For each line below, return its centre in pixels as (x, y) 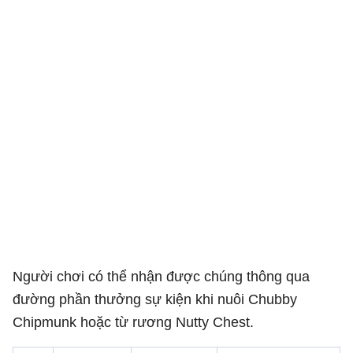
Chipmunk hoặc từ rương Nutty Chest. (133, 322)
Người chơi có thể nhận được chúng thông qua (161, 276)
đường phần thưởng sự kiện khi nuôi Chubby (155, 299)
